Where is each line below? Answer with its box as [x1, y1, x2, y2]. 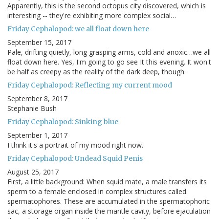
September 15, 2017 [7, 38, 71, 47]
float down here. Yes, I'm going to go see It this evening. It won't [7, 57, 211, 67]
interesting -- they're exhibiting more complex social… [7, 11, 176, 21]
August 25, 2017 [7, 167, 59, 177]
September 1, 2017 [7, 131, 67, 140]
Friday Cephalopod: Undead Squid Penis [7, 154, 143, 163]
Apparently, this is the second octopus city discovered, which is [7, 1, 206, 11]
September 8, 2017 [7, 94, 67, 104]
